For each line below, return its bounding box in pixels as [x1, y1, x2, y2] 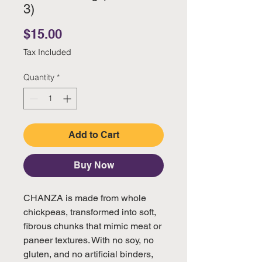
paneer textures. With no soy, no [23, 234, 154, 246]
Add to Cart [68, 129, 119, 140]
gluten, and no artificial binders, [23, 248, 153, 260]
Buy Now [73, 159, 114, 171]
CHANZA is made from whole [23, 192, 146, 204]
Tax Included [23, 46, 71, 57]
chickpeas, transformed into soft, [23, 206, 156, 218]
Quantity [23, 71, 54, 82]
